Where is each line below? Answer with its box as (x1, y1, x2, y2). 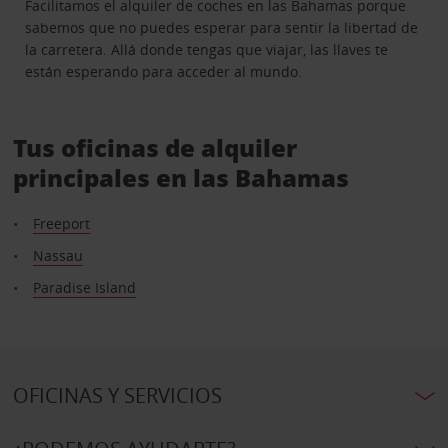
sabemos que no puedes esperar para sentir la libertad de (25, 17, 419, 37)
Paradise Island (32, 277, 136, 297)
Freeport (32, 213, 90, 233)
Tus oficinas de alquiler (12, 130, 297, 164)
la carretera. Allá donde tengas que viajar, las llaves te (25, 39, 389, 59)
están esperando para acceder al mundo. (25, 61, 303, 81)
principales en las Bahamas (12, 160, 349, 194)
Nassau (32, 245, 83, 265)
